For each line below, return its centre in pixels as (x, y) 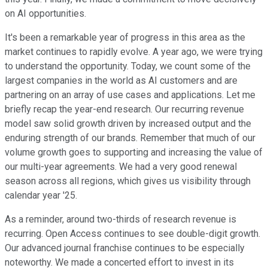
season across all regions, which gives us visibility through (128, 181)
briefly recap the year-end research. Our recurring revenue (124, 109)
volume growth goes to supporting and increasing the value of (134, 152)
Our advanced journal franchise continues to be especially (125, 248)
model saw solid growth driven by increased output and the (128, 123)
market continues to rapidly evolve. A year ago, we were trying (134, 51)
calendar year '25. (41, 195)
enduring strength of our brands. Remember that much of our (130, 138)
